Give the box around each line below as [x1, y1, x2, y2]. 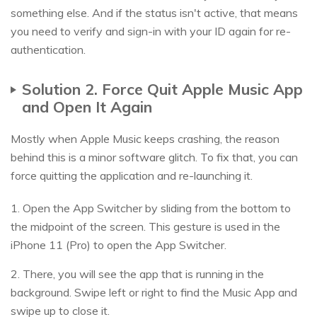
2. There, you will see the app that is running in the [11, 267, 264, 282]
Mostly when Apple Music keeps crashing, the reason [11, 132, 279, 146]
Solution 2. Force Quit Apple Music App [22, 79, 303, 99]
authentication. [11, 42, 86, 57]
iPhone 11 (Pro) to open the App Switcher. [11, 238, 226, 253]
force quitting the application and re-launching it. [11, 168, 253, 183]
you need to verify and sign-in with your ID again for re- [11, 24, 291, 39]
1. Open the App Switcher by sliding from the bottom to [11, 201, 291, 216]
